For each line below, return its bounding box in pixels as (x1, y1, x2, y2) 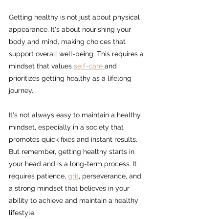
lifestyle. (9, 209, 36, 217)
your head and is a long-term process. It (9, 160, 139, 168)
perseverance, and (80, 172, 143, 180)
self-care (74, 62, 105, 70)
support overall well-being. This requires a (9, 50, 146, 58)
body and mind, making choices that (9, 38, 128, 46)
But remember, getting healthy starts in (9, 148, 136, 156)
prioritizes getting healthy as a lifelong (9, 74, 133, 83)
